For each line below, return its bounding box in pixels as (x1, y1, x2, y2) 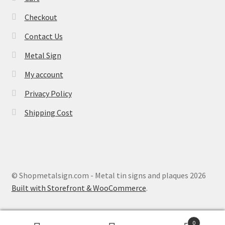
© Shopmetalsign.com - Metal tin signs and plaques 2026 (11, 170, 206, 180)
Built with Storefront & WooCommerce (11, 182, 146, 193)
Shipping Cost (24, 107, 73, 118)
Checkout (24, 12, 57, 23)
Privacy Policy (24, 88, 72, 99)
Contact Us (24, 31, 63, 42)
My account (24, 69, 63, 80)
